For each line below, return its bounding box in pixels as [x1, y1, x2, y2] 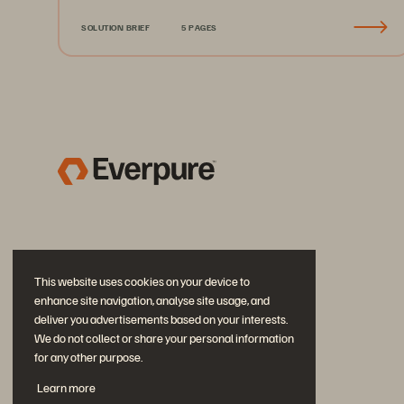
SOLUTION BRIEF [81, 22, 150, 32]
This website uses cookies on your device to [34, 273, 250, 289]
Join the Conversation [58, 372, 208, 391]
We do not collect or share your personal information [34, 330, 294, 346]
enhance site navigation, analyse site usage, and [34, 292, 270, 308]
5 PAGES [181, 22, 217, 32]
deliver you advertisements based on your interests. [34, 311, 288, 327]
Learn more [36, 380, 96, 396]
